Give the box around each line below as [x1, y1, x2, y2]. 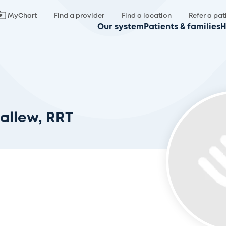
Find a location [122, 13, 172, 19]
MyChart [8, 13, 37, 19]
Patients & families [144, 23, 220, 31]
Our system [97, 23, 144, 31]
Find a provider [54, 13, 104, 19]
